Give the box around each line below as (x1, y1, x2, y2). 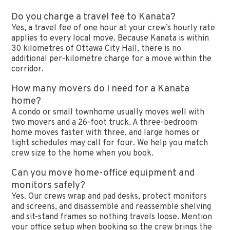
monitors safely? (11, 179, 86, 191)
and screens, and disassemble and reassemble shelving (11, 202, 212, 212)
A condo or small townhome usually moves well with (11, 107, 205, 118)
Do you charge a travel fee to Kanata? (11, 11, 176, 23)
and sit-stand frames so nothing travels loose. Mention (11, 212, 213, 222)
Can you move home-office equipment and (11, 167, 196, 179)
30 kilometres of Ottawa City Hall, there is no (11, 44, 182, 54)
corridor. (11, 64, 44, 74)
